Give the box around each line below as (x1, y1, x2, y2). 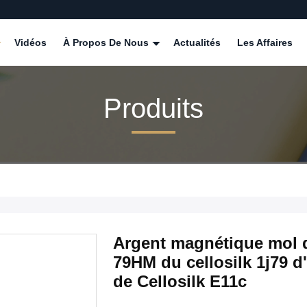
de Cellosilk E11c (113, 272, 247, 291)
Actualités (173, 37, 221, 48)
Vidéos (14, 37, 47, 48)
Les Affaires (237, 37, 293, 48)
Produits (103, 93, 204, 123)
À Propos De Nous (63, 37, 151, 48)
